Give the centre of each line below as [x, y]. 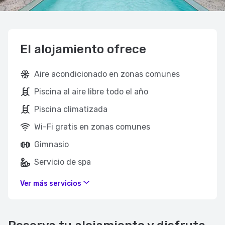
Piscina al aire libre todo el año [91, 92]
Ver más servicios [51, 184]
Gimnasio [51, 144]
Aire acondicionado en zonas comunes [107, 74]
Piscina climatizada [71, 109]
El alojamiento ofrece [83, 49]
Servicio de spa [63, 162]
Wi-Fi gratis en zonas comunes [92, 127]
